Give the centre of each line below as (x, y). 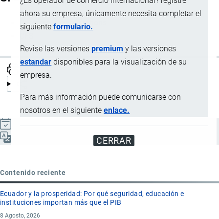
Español (27, 138)
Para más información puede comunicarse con (101, 97)
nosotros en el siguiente (62, 110)
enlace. (117, 110)
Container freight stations (63, 22)
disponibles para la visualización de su (119, 62)
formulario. (73, 27)
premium (108, 49)
